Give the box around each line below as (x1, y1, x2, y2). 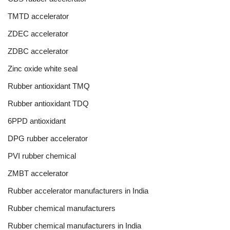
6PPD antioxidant (8, 116, 66, 125)
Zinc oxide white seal (8, 64, 78, 73)
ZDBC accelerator (8, 46, 68, 55)
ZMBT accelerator (8, 168, 68, 178)
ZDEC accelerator (8, 29, 68, 38)
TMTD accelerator (8, 11, 69, 21)
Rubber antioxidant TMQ (8, 81, 90, 90)
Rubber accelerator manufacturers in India (8, 186, 148, 195)
